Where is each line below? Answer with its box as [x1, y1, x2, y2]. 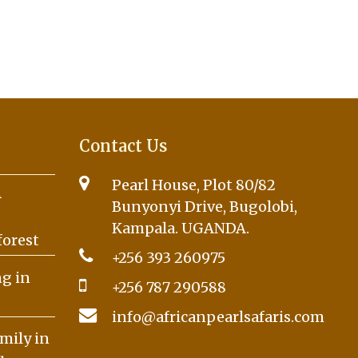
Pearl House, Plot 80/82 [112, 175, 276, 194]
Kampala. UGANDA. [112, 218, 250, 237]
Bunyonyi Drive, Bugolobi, [112, 197, 298, 216]
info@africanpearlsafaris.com [112, 307, 325, 326]
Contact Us [78, 135, 167, 156]
